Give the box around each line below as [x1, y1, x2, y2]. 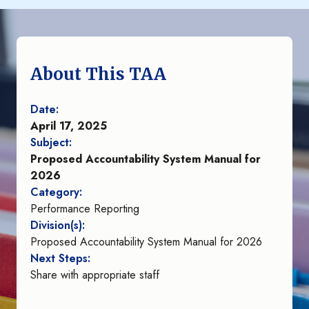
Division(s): [30, 217, 85, 234]
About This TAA [30, 63, 166, 86]
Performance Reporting [30, 201, 139, 217]
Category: [30, 184, 82, 201]
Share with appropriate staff [30, 267, 159, 283]
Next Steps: [30, 250, 90, 267]
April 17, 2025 [30, 118, 107, 134]
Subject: [30, 134, 72, 151]
